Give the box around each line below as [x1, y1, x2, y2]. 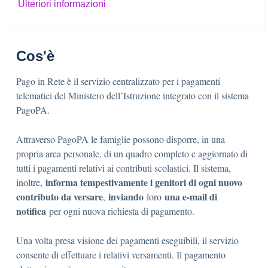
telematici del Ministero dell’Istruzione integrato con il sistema [16, 89, 249, 102]
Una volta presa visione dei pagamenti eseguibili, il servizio [16, 234, 239, 246]
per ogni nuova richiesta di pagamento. [46, 205, 194, 217]
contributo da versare [16, 190, 103, 203]
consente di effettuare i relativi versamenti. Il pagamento [16, 248, 226, 261]
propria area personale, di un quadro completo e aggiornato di [16, 147, 248, 160]
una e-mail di [165, 190, 217, 203]
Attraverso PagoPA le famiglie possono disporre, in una [16, 133, 225, 145]
